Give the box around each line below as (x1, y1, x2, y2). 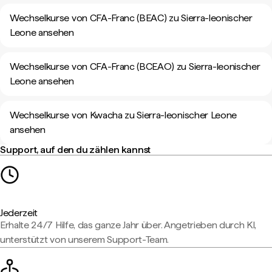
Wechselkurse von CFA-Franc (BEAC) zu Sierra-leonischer (10, 12, 253, 24)
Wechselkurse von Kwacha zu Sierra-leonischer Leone (10, 109, 237, 121)
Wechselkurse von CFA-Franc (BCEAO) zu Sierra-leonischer (10, 61, 260, 72)
